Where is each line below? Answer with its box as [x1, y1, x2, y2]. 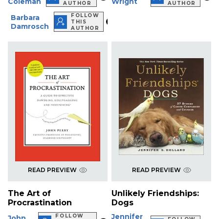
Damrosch [11, 22, 49, 31]
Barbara [11, 13, 40, 22]
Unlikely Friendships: [111, 189, 199, 198]
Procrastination [8, 198, 72, 208]
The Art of [8, 189, 51, 198]
